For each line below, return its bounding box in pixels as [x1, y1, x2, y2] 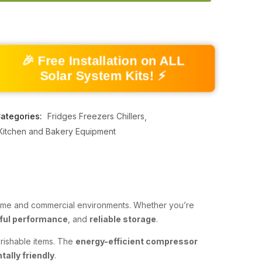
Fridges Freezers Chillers [47, 111, 144, 121]
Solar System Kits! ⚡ [39, 68, 167, 82]
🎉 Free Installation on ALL [20, 53, 185, 68]
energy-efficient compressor [75, 236, 198, 246]
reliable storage [89, 214, 156, 224]
